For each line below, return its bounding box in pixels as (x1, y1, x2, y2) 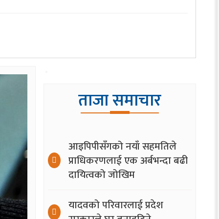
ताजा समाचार (78, 87, 161, 114)
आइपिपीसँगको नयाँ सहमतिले (68, 137, 176, 155)
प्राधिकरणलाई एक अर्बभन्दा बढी (68, 152, 188, 169)
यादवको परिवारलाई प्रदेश (68, 196, 163, 214)
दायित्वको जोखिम (68, 166, 135, 183)
